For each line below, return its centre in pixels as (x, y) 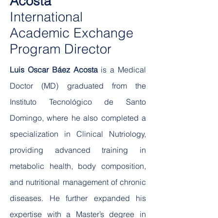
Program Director (61, 49)
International (46, 17)
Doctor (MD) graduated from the (78, 86)
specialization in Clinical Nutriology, (78, 134)
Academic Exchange (72, 33)
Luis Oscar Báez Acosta (55, 70)
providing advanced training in (78, 150)
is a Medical (124, 70)
